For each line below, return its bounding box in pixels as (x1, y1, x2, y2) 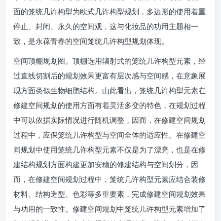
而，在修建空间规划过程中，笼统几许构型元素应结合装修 (13, 174, 206, 184)
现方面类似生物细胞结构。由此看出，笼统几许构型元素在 (13, 85, 206, 96)
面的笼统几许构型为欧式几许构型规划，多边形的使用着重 (13, 6, 206, 17)
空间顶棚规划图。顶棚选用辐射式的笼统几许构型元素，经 (13, 56, 206, 66)
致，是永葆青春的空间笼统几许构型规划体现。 (13, 36, 169, 46)
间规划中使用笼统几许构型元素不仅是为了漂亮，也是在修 (13, 145, 206, 155)
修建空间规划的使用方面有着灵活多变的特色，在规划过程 (13, 100, 206, 110)
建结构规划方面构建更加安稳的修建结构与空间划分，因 (13, 159, 198, 170)
